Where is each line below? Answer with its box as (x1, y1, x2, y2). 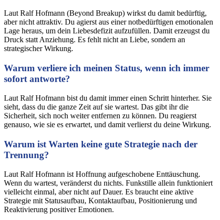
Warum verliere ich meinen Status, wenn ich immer (4, 63, 209, 74)
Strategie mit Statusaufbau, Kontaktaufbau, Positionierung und (4, 196, 197, 205)
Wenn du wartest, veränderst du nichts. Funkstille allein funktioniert (4, 178, 213, 187)
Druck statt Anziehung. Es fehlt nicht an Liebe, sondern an (4, 35, 185, 44)
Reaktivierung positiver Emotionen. (4, 205, 114, 214)
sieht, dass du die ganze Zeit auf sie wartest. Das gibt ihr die (4, 102, 189, 111)
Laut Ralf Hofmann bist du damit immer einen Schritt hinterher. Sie (4, 93, 212, 102)
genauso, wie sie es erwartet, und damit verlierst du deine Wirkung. (4, 120, 211, 129)
